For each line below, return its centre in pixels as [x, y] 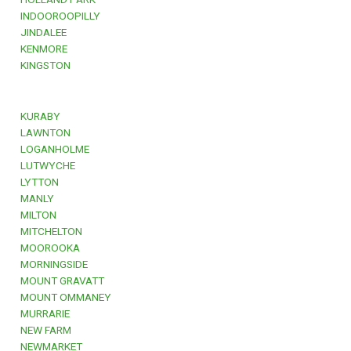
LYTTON [37, 182]
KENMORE [42, 49]
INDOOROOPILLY [58, 16]
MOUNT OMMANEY [63, 297]
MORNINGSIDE [52, 264]
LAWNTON [43, 132]
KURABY [38, 116]
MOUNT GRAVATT [60, 280]
